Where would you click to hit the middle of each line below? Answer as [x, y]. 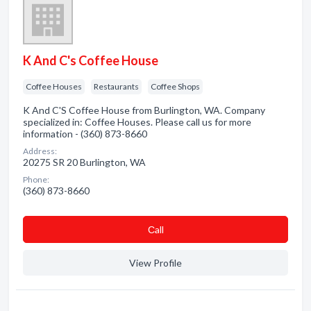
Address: [40, 151]
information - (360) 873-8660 [85, 134]
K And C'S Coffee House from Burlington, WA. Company [144, 110]
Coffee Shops [175, 86]
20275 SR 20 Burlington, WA [84, 162]
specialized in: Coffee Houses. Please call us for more [137, 122]
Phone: [36, 179]
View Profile [155, 263]
